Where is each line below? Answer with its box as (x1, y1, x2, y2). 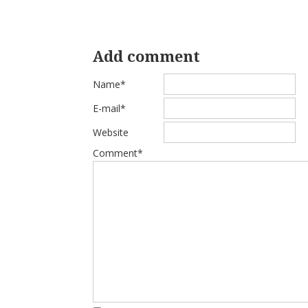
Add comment (92, 48, 201, 65)
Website (93, 126, 129, 139)
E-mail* (93, 102, 126, 115)
